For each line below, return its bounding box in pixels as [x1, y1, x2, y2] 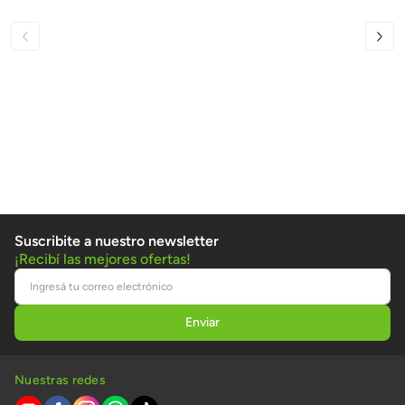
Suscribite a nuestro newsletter [14, 231, 219, 250]
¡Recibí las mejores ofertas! [14, 250, 191, 268]
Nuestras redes [14, 372, 106, 388]
